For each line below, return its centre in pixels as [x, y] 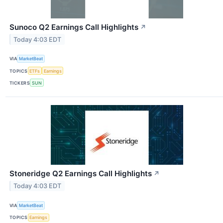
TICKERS [20, 83]
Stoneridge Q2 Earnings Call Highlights [81, 174]
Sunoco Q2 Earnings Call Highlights [74, 27]
